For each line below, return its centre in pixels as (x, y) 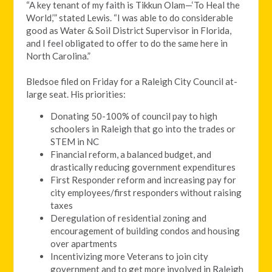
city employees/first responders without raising (146, 193)
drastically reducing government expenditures (143, 167)
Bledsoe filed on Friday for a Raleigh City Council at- (132, 82)
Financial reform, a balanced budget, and (131, 155)
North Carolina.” (59, 56)
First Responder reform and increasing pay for (144, 180)
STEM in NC (75, 142)
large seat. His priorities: (76, 94)
